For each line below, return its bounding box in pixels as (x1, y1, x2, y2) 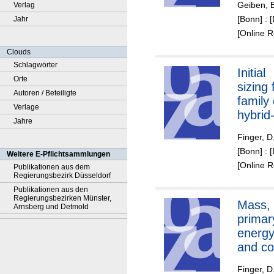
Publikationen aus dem (13, 163, 90, 171)
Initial (237, 65, 265, 80)
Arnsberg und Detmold (13, 202, 89, 211)
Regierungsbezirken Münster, (13, 194, 111, 202)
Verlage (13, 103, 39, 111)
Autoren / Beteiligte (13, 89, 76, 97)
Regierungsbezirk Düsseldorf (13, 171, 111, 180)
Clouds (7, 48, 31, 56)
